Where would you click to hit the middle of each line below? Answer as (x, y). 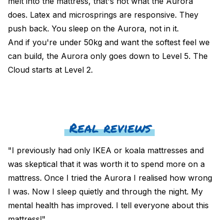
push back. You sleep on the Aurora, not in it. (93, 28)
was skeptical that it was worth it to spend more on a (106, 164)
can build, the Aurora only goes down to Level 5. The (108, 56)
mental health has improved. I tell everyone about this (108, 205)
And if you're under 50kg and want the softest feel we (109, 42)
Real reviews (110, 127)
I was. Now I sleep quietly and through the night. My (105, 191)
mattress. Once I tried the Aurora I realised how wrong (110, 178)
